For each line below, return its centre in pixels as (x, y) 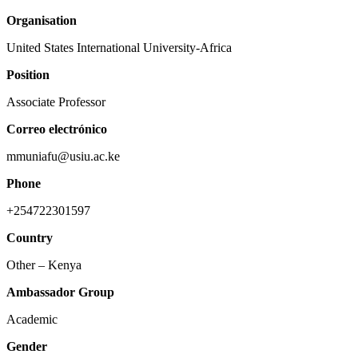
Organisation (42, 20)
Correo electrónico (57, 129)
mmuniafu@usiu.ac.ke (63, 156)
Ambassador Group (60, 292)
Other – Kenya (44, 265)
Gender (27, 346)
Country (30, 238)
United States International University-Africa (119, 48)
